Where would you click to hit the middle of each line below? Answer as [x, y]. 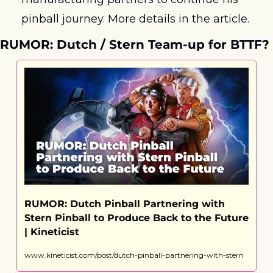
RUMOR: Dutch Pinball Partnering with [125, 204]
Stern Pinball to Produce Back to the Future [136, 218]
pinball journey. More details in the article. [135, 19]
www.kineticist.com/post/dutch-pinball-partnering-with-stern [134, 255]
